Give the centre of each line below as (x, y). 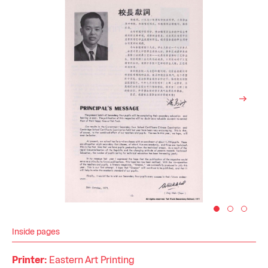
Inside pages (36, 232)
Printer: (29, 261)
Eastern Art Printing (91, 261)
